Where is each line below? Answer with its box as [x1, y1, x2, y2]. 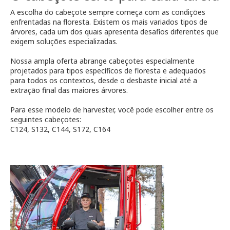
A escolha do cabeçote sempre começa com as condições [10, 7, 205, 17]
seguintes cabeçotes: [10, 114, 81, 125]
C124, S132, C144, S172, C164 [10, 124, 110, 135]
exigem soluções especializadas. [10, 36, 118, 47]
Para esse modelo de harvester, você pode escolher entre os [10, 105, 214, 115]
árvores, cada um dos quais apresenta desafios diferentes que [10, 27, 219, 37]
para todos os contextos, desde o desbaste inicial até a [10, 75, 197, 86]
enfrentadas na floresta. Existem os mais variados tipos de [10, 17, 207, 27]
